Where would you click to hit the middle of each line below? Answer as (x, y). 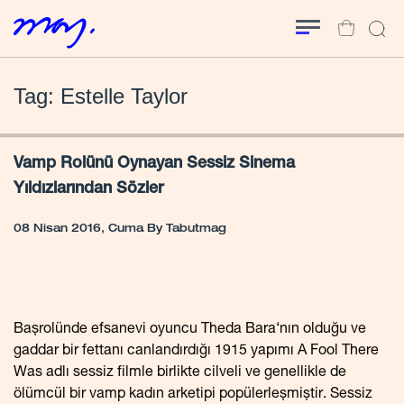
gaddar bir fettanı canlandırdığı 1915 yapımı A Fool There (196, 352)
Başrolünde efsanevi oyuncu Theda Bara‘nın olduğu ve (190, 331)
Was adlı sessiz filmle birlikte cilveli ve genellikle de (180, 374)
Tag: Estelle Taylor (101, 96)
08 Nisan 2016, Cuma (78, 230)
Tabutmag (196, 230)
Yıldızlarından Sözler (88, 190)
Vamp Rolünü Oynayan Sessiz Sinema (154, 165)
